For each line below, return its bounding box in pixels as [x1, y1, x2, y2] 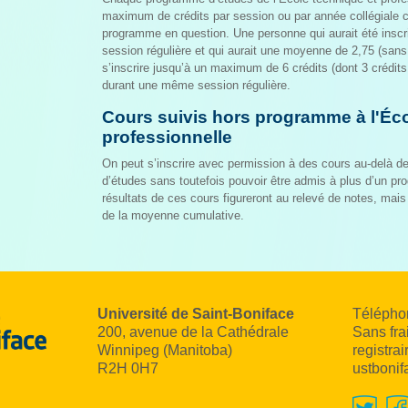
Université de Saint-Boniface [97, 306, 294, 321]
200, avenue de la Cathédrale [97, 324, 289, 340]
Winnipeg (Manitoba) [97, 342, 232, 358]
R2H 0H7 [97, 361, 158, 376]
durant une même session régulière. [102, 78, 291, 92]
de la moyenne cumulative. [102, 209, 244, 222]
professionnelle [102, 127, 232, 147]
